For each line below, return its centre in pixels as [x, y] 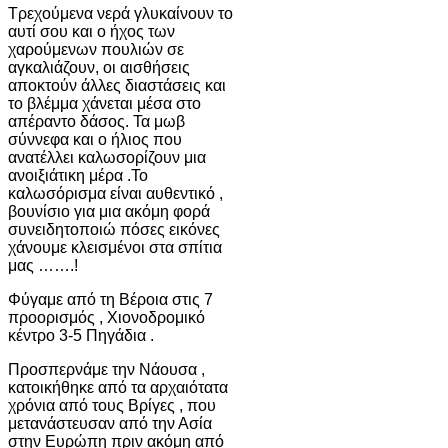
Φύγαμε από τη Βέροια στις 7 [110, 299]
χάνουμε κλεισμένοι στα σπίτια [115, 247]
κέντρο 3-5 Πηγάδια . [81, 335]
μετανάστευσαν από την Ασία [110, 423]
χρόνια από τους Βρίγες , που [112, 405]
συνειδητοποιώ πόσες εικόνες [114, 229]
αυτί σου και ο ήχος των [91, 31]
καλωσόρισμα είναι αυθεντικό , [115, 193]
